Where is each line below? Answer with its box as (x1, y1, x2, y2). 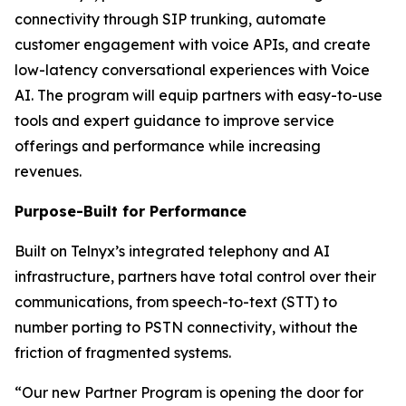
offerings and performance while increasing (14, 137, 321, 155)
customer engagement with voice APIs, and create (14, 35, 371, 53)
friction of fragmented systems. (14, 343, 231, 362)
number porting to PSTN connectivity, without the (14, 318, 358, 336)
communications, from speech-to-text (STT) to (14, 293, 337, 311)
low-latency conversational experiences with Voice (14, 61, 370, 79)
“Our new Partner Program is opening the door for (14, 383, 363, 401)
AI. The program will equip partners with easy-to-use (14, 86, 382, 104)
